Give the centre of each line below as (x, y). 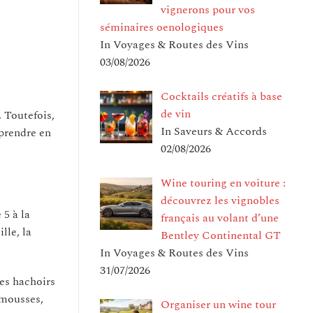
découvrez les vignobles (220, 200)
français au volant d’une (220, 218)
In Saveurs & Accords (214, 131)
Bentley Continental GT (221, 235)
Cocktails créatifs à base (221, 96)
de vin (176, 114)
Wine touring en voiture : (223, 183)
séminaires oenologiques (162, 27)
